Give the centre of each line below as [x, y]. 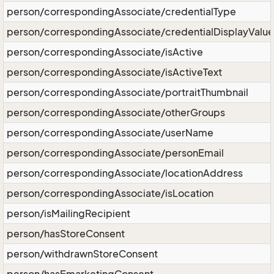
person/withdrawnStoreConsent [82, 254]
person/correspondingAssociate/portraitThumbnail [128, 92]
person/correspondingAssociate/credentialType [121, 12]
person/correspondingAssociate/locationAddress [125, 173]
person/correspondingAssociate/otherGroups [116, 113]
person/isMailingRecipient [68, 213]
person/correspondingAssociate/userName [110, 133]
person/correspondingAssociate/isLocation [110, 193]
